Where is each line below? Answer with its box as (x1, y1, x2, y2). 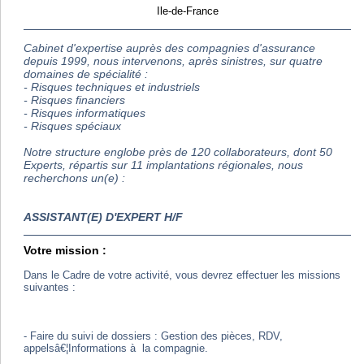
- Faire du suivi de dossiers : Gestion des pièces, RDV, (24, 330, 283, 342)
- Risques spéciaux (24, 119, 121, 132)
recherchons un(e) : (24, 171, 125, 184)
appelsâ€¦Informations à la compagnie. (24, 342, 208, 354)
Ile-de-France (156, 5, 219, 17)
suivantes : (24, 281, 76, 293)
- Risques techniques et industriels (24, 80, 200, 93)
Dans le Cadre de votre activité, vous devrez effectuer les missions (24, 269, 340, 281)
